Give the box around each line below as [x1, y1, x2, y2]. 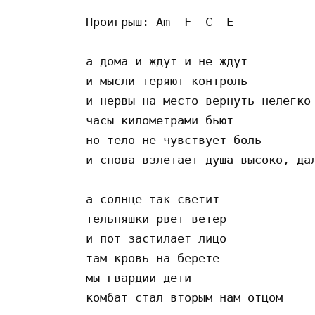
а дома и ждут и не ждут [86, 53, 255, 68]
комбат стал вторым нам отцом [86, 290, 283, 304]
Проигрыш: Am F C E [86, 14, 233, 29]
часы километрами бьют [86, 112, 240, 127]
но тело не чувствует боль [86, 132, 262, 147]
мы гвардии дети [86, 270, 198, 285]
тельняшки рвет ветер [86, 211, 233, 226]
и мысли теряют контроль [86, 73, 255, 88]
